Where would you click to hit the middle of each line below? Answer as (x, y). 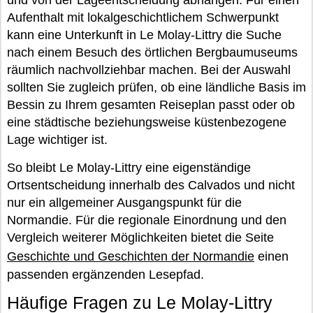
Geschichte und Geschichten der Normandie (131, 257)
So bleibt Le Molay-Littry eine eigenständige (129, 168)
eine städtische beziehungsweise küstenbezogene (147, 123)
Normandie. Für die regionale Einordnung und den (147, 220)
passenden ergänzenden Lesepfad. (105, 275)
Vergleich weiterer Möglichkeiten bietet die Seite (140, 238)
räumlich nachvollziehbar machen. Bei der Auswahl (149, 70)
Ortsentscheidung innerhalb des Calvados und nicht (151, 185)
